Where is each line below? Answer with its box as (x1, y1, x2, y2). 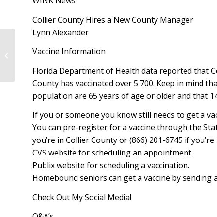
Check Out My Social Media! (32, 191, 131, 202)
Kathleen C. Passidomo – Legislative (17, 45, 122, 54)
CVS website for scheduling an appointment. (32, 147, 193, 158)
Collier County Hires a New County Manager (32, 14, 193, 25)
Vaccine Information (32, 46, 106, 57)
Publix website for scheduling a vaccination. (32, 160, 189, 171)
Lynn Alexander (32, 27, 89, 38)
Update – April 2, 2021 (17, 55, 79, 64)
